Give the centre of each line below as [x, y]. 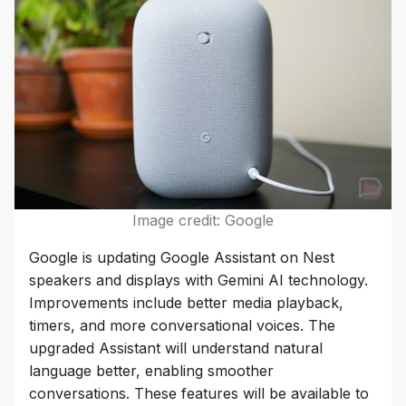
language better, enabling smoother [151, 371]
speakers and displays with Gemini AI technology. [198, 280]
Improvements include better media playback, [186, 303]
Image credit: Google [203, 221]
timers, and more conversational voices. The [182, 326]
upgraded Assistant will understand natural [176, 348]
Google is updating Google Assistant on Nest [182, 258]
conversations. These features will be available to [199, 394]
